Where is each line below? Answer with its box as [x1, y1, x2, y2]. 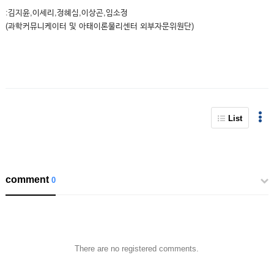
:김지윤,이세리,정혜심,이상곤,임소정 [5, 8, 128, 17]
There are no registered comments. [75, 244, 199, 253]
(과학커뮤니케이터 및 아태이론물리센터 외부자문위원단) [5, 21, 194, 31]
